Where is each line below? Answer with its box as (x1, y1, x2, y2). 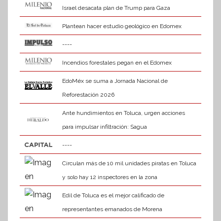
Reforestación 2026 (62, 91, 114, 99)
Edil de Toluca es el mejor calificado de (62, 192, 164, 199)
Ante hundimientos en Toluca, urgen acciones (62, 110, 185, 117)
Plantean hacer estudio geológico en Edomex (62, 23, 182, 30)
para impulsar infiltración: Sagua (62, 123, 147, 131)
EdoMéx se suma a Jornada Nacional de (62, 77, 168, 85)
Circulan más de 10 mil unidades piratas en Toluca (62, 160, 196, 167)
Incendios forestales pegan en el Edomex (62, 59, 172, 67)
